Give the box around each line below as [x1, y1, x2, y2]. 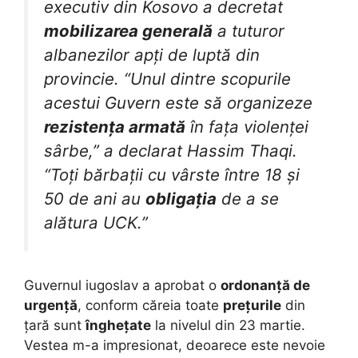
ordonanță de [221, 276, 310, 293]
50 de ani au [44, 189, 145, 209]
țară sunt [24, 316, 86, 333]
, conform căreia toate [78, 296, 223, 313]
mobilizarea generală [44, 21, 213, 42]
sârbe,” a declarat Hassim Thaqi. [44, 141, 297, 161]
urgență [24, 296, 78, 313]
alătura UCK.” [44, 213, 148, 233]
